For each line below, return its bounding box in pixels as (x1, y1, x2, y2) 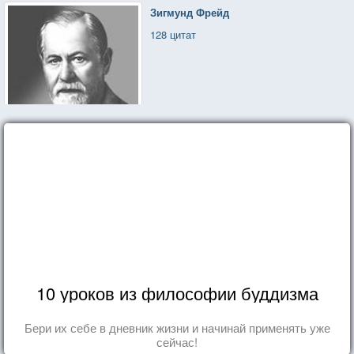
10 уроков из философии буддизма (36, 280, 318, 305)
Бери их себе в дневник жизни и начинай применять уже (24, 318, 330, 336)
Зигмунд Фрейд (150, 4, 230, 20)
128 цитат (150, 26, 197, 42)
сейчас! (156, 333, 198, 350)
